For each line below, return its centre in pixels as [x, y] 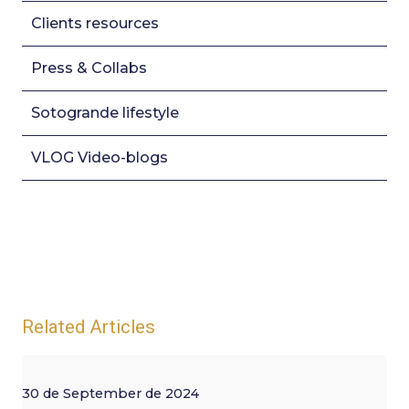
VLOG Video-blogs [100, 158]
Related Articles [89, 326]
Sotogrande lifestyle [105, 113]
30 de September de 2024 [110, 393]
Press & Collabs [89, 68]
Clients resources [95, 24]
